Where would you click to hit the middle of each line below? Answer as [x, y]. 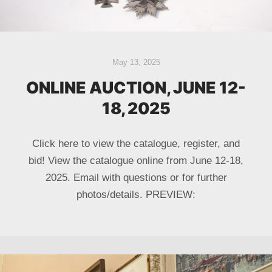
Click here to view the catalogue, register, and [136, 143]
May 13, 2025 [136, 62]
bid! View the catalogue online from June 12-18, [136, 160]
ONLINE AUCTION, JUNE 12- [136, 87]
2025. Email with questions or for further [136, 177]
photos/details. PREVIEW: [136, 194]
